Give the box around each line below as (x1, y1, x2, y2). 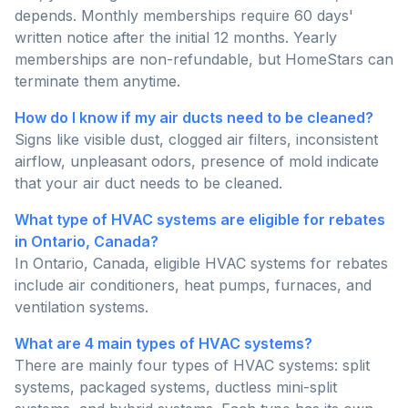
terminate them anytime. (15, 72, 180, 91)
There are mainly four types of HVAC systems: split (15, 356, 370, 375)
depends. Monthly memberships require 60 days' (15, 6, 353, 25)
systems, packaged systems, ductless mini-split (15, 378, 337, 397)
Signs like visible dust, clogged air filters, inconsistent (15, 130, 378, 149)
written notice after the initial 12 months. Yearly (15, 28, 337, 47)
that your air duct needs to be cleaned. (15, 174, 282, 193)
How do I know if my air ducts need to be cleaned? (15, 108, 373, 127)
